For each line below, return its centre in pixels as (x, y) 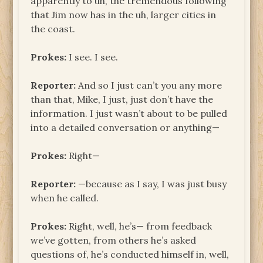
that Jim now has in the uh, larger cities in (124, 14)
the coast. (53, 28)
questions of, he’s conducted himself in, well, (130, 254)
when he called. (65, 198)
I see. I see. (92, 57)
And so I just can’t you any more (149, 85)
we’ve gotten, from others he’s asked (114, 240)
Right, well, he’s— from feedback (139, 226)
